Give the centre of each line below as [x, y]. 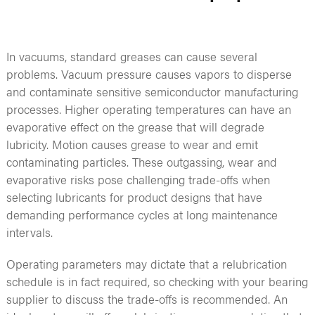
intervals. [29, 232]
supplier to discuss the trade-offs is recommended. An [147, 298]
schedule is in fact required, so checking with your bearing [157, 281]
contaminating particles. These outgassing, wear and [141, 161]
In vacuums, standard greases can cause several [131, 56]
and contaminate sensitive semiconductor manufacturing [152, 91]
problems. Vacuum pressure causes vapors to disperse [149, 73]
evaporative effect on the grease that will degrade [135, 126]
